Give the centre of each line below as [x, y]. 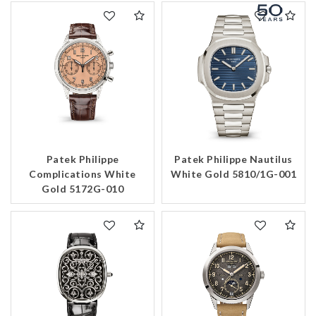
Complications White [83, 174]
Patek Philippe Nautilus [233, 159]
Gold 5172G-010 [83, 189]
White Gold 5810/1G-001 [233, 174]
